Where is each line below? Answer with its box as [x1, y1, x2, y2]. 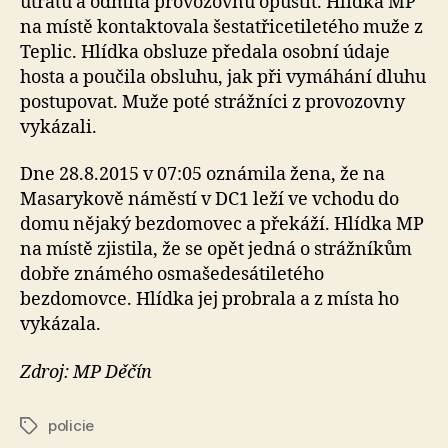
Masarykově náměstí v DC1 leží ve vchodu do [20, 188, 399, 212]
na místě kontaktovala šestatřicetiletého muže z [20, 15, 423, 39]
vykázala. [20, 313, 101, 337]
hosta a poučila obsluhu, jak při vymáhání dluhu [20, 65, 426, 89]
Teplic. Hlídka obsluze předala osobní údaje [20, 40, 390, 64]
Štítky [19, 416, 61, 436]
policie [48, 415, 95, 435]
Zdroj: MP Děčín [20, 360, 152, 384]
